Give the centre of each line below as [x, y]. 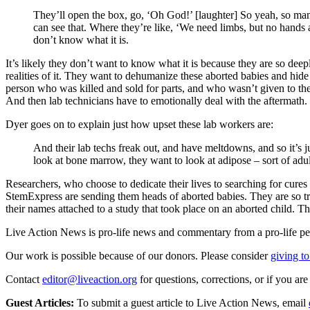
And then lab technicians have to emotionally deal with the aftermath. [156, 100]
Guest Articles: [40, 302]
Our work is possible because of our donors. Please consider [137, 255]
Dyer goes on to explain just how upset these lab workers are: [139, 124]
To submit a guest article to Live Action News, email [190, 302]
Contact [22, 279]
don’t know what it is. [81, 39]
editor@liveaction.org [90, 279]
